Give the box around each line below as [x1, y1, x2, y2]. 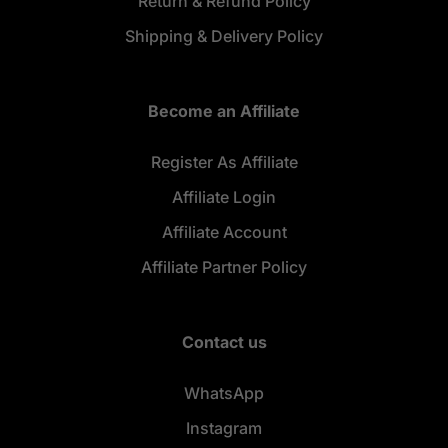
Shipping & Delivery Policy [125, 26, 323, 46]
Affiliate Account [161, 222, 287, 242]
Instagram [186, 418, 262, 438]
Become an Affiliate [148, 101, 300, 121]
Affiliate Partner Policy [141, 257, 307, 277]
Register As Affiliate [150, 152, 298, 172]
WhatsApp [184, 383, 264, 403]
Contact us [181, 332, 267, 352]
